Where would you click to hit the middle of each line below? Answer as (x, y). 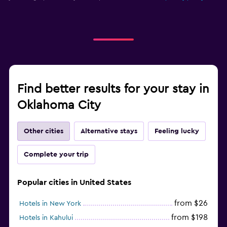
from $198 (190, 217)
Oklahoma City (59, 105)
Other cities (44, 131)
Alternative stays (109, 131)
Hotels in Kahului (46, 218)
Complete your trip (56, 154)
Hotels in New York (50, 203)
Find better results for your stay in (113, 89)
